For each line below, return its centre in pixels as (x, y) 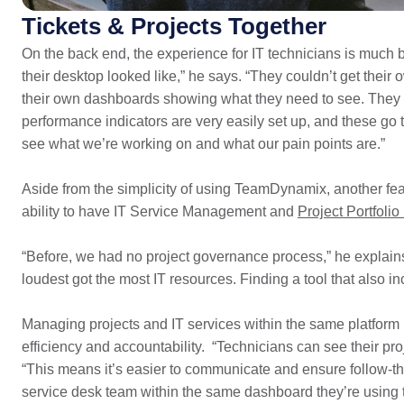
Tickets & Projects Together (174, 26)
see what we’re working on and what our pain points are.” (203, 144)
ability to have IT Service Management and (159, 211)
